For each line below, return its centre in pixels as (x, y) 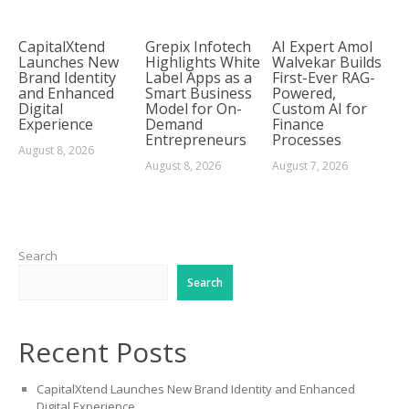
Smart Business (198, 94)
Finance (298, 125)
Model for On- (193, 109)
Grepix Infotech (198, 47)
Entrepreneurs (195, 140)
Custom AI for (319, 109)
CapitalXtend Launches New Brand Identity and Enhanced (195, 389)
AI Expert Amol (322, 47)
